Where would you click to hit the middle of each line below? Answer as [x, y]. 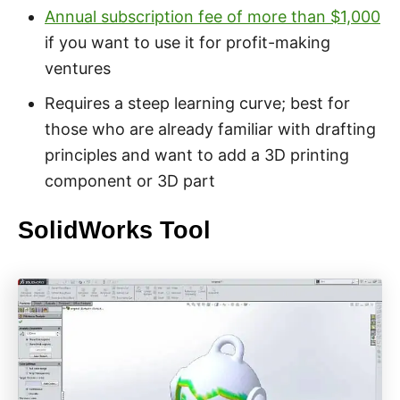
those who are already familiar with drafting [210, 129]
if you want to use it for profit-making [187, 42]
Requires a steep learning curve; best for [197, 103]
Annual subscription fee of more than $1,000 [212, 16]
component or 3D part [130, 180]
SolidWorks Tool [114, 230]
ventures [78, 68]
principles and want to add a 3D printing [197, 154]
